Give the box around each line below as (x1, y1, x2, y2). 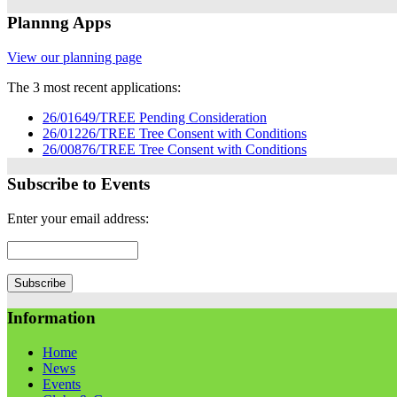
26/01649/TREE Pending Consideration (43, 110, 267, 126)
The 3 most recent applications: (7, 80, 181, 96)
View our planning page (7, 50, 142, 66)
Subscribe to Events (7, 174, 150, 193)
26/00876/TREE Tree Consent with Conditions (43, 142, 307, 158)
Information (7, 308, 96, 328)
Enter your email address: (7, 210, 149, 226)
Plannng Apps (7, 13, 111, 33)
